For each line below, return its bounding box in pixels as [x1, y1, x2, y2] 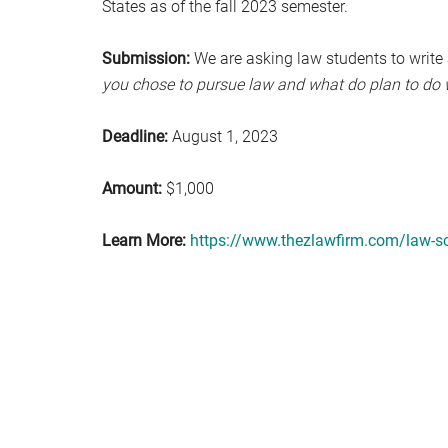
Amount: [102, 179, 162, 198]
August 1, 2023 [168, 127, 278, 146]
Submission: [102, 49, 190, 68]
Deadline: [102, 127, 168, 146]
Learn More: [102, 231, 186, 250]
